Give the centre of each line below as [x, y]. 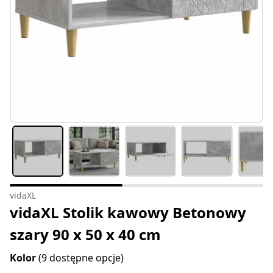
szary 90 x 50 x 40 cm [85, 235]
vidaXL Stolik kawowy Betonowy [128, 213]
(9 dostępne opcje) [81, 258]
